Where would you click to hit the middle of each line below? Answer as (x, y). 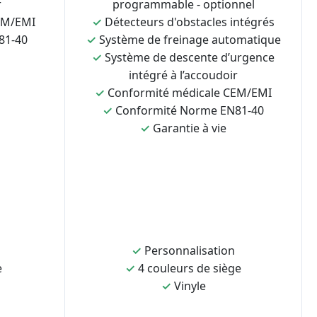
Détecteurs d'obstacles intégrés (190, 22)
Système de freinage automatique (190, 40)
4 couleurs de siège (190, 268)
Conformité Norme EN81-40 (190, 110)
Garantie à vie (190, 128)
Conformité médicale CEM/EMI (190, 93)
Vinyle (190, 286)
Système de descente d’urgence (190, 57)
